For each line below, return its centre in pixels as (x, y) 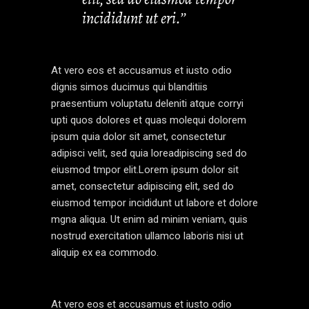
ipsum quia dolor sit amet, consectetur (139, 137)
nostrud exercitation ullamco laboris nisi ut (147, 236)
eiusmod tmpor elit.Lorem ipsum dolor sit (145, 170)
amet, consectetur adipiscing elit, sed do (142, 187)
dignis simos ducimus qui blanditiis (129, 87)
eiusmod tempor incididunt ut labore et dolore (154, 203)
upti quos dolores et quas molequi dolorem (149, 120)
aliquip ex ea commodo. (105, 253)
